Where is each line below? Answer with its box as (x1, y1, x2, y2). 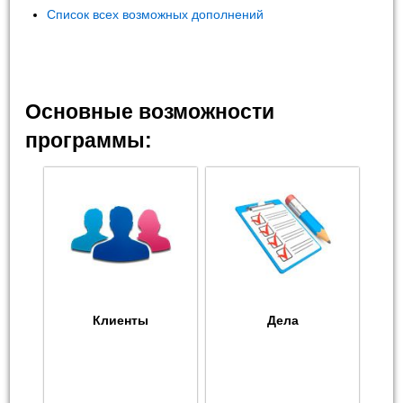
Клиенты (93, 313, 148, 327)
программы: (25, 128, 153, 152)
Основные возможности (25, 99, 275, 123)
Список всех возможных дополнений (47, 6, 264, 22)
